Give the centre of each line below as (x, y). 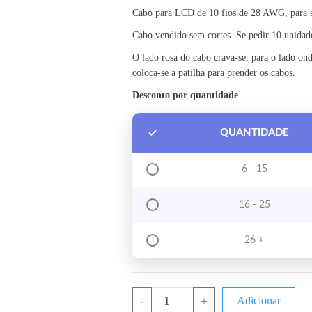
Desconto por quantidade (185, 95)
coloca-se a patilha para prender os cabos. (213, 73)
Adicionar (258, 301)
